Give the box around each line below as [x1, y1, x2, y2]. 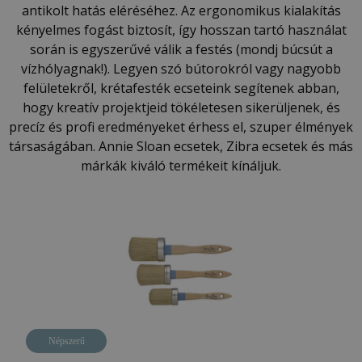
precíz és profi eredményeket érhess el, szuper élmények [9, 117, 353, 136]
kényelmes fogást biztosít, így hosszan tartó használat [15, 20, 347, 39]
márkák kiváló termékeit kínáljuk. [81, 156, 281, 175]
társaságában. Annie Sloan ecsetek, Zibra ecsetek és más [9, 137, 353, 155]
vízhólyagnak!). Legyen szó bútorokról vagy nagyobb [21, 59, 341, 78]
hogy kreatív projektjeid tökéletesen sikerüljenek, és [22, 98, 340, 116]
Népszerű [48, 335, 85, 347]
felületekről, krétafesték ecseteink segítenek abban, [23, 78, 339, 97]
